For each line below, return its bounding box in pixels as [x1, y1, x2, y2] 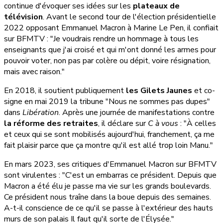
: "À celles [178, 118, 216, 129]
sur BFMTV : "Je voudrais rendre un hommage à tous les [4, 33, 199, 45]
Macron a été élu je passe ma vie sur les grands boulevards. [4, 181, 211, 192]
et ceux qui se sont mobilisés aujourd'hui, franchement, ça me [4, 129, 215, 140]
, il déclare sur [98, 118, 148, 129]
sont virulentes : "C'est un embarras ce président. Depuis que [4, 170, 217, 181]
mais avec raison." [4, 66, 65, 78]
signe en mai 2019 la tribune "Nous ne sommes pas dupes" [4, 96, 210, 108]
